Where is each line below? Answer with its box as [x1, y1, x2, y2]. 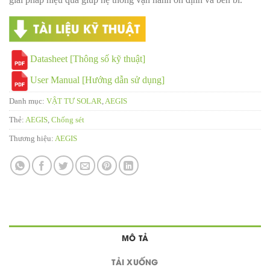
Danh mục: [9, 96, 46, 105]
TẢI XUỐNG [111, 256, 159, 267]
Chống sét [51, 115, 84, 124]
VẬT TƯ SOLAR [46, 96, 102, 105]
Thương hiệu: [9, 134, 55, 143]
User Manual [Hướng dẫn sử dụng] [30, 75, 165, 86]
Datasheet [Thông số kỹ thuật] [30, 54, 145, 64]
